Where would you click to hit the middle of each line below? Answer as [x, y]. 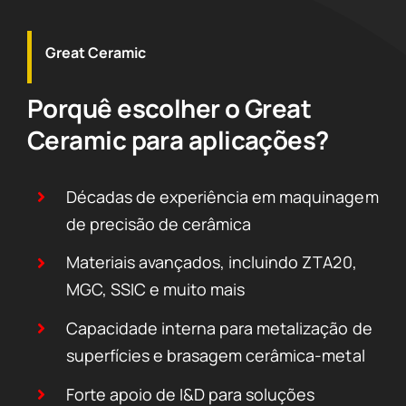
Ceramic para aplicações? [178, 140]
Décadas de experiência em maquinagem [222, 196]
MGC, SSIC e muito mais [156, 290]
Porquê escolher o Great [169, 108]
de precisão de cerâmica [159, 223]
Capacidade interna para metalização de [219, 328]
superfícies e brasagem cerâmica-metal [216, 355]
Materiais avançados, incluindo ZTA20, [212, 262]
